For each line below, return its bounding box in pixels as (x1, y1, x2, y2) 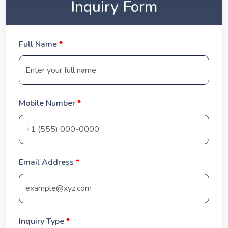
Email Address (19, 157, 76, 168)
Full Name (19, 39, 59, 50)
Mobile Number (19, 98, 77, 109)
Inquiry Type (19, 216, 66, 227)
